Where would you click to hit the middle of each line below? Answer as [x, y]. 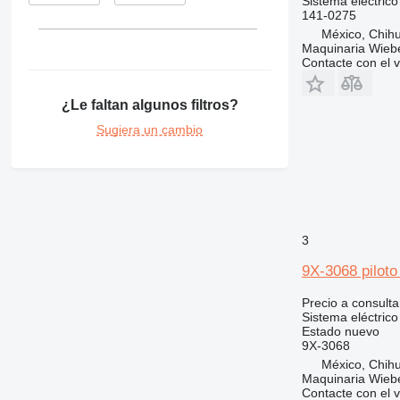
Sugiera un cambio [150, 129]
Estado [321, 331]
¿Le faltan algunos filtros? [150, 104]
